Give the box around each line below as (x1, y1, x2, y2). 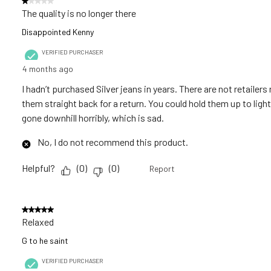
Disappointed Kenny (22, 26, 94, 37)
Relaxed (22, 215, 54, 227)
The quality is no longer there (22, 7, 136, 19)
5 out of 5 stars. (22, 203, 85, 215)
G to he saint (22, 235, 68, 246)
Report (149, 163, 175, 174)
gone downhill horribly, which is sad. (22, 111, 164, 123)
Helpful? (22, 162, 55, 174)
